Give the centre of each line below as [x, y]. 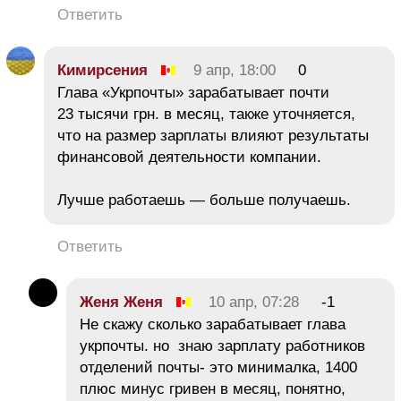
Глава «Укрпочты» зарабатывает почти [193, 92]
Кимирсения [102, 70]
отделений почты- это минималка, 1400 [218, 367]
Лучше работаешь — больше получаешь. [204, 200]
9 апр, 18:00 [235, 70]
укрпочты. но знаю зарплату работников [222, 346]
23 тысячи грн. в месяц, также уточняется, [206, 114]
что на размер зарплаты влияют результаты [213, 135]
